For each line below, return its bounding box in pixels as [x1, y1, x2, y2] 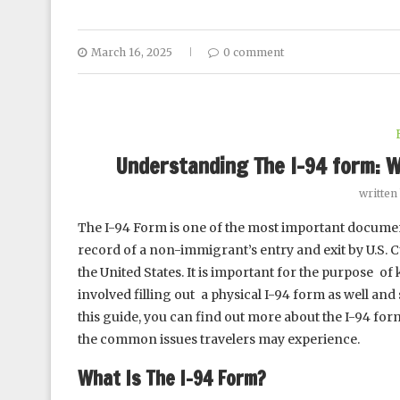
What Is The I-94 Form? [78, 364, 266, 392]
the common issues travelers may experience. [78, 331, 360, 347]
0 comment [223, 46, 284, 59]
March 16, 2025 [91, 46, 172, 59]
